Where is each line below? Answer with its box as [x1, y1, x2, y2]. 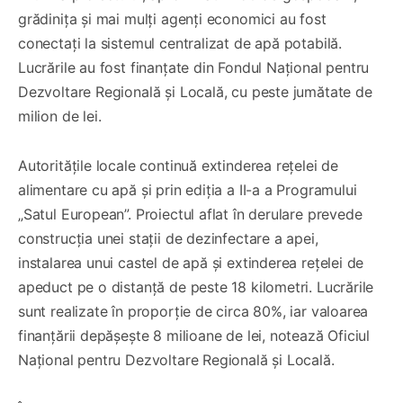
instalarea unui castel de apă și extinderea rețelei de [18, 254, 364, 273]
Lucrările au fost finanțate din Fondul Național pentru [18, 58, 370, 77]
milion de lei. [18, 107, 102, 126]
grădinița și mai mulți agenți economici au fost [18, 10, 327, 29]
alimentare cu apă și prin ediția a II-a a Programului [18, 181, 357, 200]
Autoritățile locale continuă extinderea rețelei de [18, 157, 339, 175]
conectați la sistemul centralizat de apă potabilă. [18, 34, 343, 53]
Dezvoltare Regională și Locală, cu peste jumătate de [18, 83, 372, 102]
